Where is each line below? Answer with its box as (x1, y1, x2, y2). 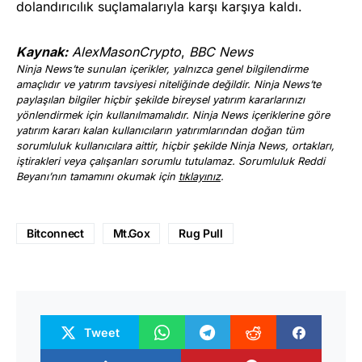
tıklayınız (179, 170, 221, 183)
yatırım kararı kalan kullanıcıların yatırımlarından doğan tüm (16, 124, 304, 137)
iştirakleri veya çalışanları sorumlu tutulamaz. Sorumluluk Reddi (16, 155, 325, 168)
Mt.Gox (112, 226, 150, 241)
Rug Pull (179, 226, 223, 241)
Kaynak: (16, 44, 68, 61)
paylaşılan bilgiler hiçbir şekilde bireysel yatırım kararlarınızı (16, 94, 305, 107)
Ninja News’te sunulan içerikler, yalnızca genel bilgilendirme (16, 63, 308, 76)
